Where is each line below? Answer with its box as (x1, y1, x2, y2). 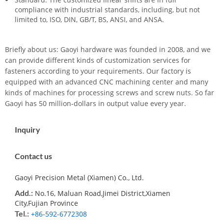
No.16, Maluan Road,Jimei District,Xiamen (33, 188, 170, 198)
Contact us (15, 151, 52, 161)
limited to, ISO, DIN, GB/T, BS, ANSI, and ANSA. (15, 14, 164, 24)
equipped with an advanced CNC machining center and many (5, 77, 208, 86)
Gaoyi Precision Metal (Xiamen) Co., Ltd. (15, 172, 144, 182)
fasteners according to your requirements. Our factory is (5, 66, 191, 76)
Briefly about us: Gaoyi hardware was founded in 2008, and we (5, 44, 211, 54)
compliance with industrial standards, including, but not (15, 4, 200, 14)
